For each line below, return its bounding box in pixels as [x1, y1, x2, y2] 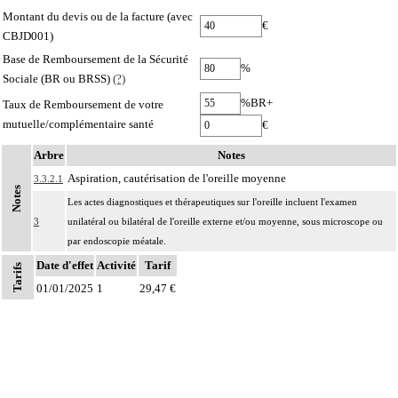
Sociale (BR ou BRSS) [3, 71, 113, 85]
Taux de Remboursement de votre [3, 97, 163, 111]
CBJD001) [3, 28, 53, 43]
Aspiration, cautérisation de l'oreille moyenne [68, 171, 286, 185]
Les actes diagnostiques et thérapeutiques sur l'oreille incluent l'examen [68, 195, 357, 207]
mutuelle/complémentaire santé [3, 116, 154, 131]
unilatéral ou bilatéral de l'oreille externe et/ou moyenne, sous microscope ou [68, 215, 383, 227]
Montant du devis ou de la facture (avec [3, 9, 193, 23]
